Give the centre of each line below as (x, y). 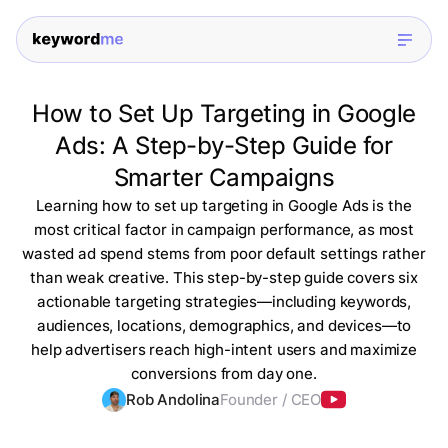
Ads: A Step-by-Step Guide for (224, 146)
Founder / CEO (271, 400)
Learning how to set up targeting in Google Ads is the (224, 206)
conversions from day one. (224, 374)
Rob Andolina (173, 400)
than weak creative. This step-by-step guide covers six (224, 278)
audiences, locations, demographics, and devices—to (224, 326)
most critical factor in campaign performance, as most (224, 230)
